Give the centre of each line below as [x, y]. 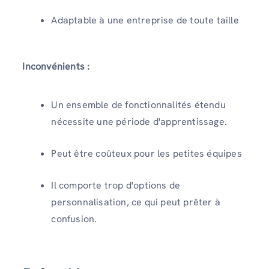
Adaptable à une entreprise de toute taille [145, 20]
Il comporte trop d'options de [116, 185]
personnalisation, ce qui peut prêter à [136, 202]
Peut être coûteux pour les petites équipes [147, 153]
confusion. [74, 219]
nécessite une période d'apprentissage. [139, 121]
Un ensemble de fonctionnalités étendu [138, 104]
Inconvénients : [56, 67]
